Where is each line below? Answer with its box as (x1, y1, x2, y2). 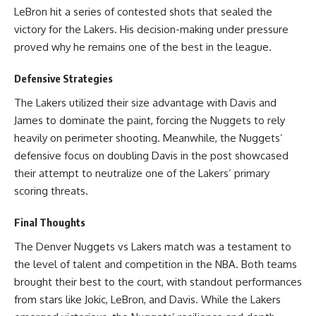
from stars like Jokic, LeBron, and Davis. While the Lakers (14, 292, 281, 306)
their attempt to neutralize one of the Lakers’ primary (14, 166, 269, 180)
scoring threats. (14, 183, 88, 197)
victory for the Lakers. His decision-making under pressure (14, 22, 288, 36)
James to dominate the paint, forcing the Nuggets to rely (14, 113, 285, 127)
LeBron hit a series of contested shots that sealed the (14, 4, 272, 18)
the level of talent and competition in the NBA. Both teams (14, 257, 297, 271)
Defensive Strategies (14, 72, 113, 85)
